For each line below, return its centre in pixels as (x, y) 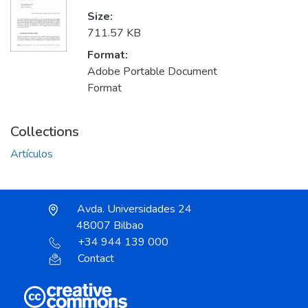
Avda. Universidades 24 (133, 209)
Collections (45, 132)
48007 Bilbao (110, 226)
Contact (96, 259)
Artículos (32, 154)
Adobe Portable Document (152, 72)
